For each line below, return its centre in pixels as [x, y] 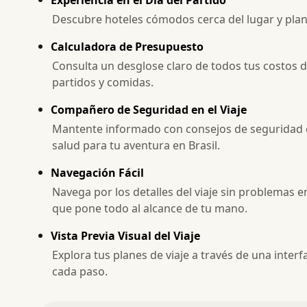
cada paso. [80, 271]
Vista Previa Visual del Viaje [125, 235]
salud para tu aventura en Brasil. [136, 145]
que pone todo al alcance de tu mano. [150, 208]
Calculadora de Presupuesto [127, 46]
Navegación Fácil [97, 172]
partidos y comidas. [103, 82]
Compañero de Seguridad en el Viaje [149, 109]
